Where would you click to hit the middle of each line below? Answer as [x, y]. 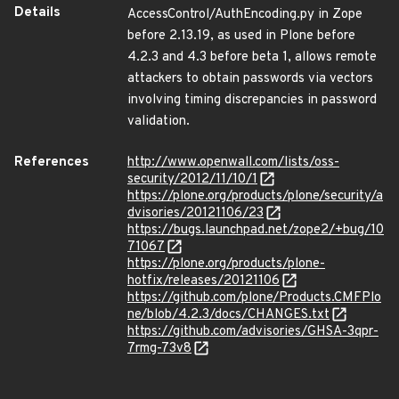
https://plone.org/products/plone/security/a [255, 196]
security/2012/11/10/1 [192, 179]
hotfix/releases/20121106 [204, 281]
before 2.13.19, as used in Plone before [241, 36]
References [52, 163]
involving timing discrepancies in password [252, 100]
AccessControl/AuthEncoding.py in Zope [245, 15]
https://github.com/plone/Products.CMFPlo [254, 298]
